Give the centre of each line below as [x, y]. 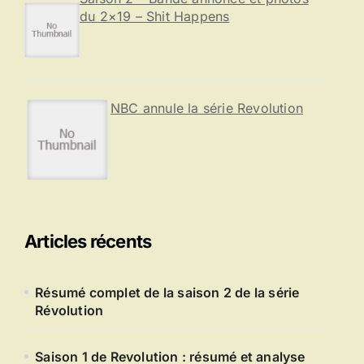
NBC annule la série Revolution [207, 108]
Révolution [69, 310]
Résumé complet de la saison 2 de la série [167, 292]
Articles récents [88, 241]
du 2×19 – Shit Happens [154, 16]
